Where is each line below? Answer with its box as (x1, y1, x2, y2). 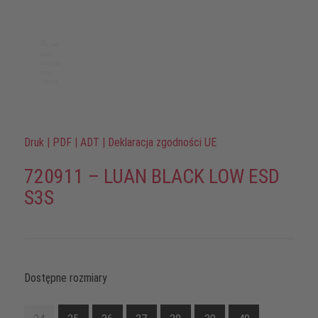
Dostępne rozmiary (23, 271, 107, 285)
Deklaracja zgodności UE (107, 136, 216, 149)
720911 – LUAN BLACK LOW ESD (23, 165, 280, 188)
